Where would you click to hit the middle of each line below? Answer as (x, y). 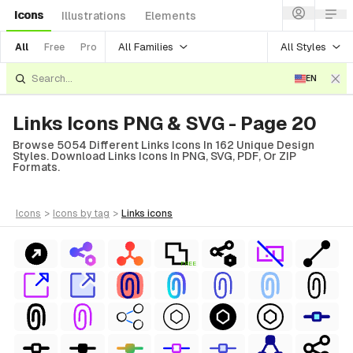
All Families (146, 46)
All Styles (303, 46)
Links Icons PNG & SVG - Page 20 (165, 123)
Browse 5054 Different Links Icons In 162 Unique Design (163, 145)
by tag (95, 214)
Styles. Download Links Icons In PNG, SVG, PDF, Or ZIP (154, 156)
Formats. (36, 167)
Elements (171, 16)
